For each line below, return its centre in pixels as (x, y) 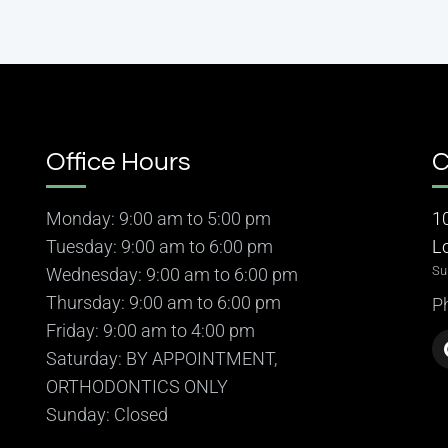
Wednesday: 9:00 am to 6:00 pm (171, 274)
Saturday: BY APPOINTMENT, (161, 358)
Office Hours (118, 161)
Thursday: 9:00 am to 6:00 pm (163, 302)
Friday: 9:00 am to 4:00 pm (150, 330)
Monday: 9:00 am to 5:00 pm (158, 218)
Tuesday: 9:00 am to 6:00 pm (159, 246)
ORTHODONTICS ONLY (136, 386)
